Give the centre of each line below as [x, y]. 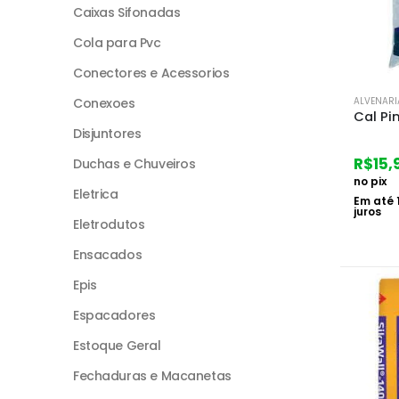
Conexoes [104, 103]
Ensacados [108, 254]
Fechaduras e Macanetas [152, 375]
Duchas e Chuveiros [134, 163]
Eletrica [96, 194]
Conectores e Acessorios [151, 73]
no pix [370, 181]
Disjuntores [107, 133]
